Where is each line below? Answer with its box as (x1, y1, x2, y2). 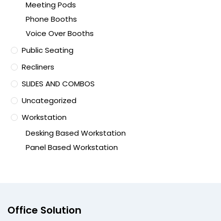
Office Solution (7, 203, 81, 218)
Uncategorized (22, 95, 77, 106)
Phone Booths (26, 14, 77, 25)
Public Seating (22, 45, 74, 56)
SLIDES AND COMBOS (22, 78, 95, 89)
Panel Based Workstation (26, 142, 118, 153)
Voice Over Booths (26, 28, 94, 39)
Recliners (22, 62, 55, 73)
